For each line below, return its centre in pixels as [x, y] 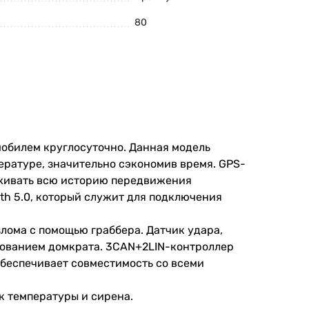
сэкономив [148, 164]
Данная [149, 147]
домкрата [74, 247]
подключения [186, 197]
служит [104, 197]
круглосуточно [83, 147]
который [59, 197]
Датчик [166, 230]
